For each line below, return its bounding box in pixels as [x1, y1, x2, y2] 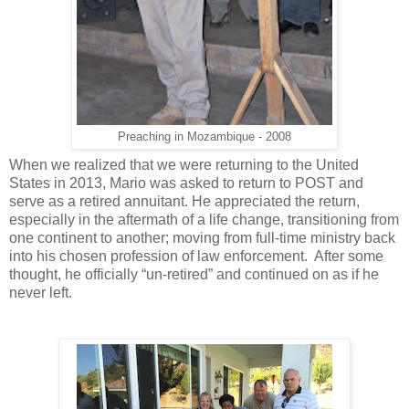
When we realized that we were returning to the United [9, 157, 359, 173]
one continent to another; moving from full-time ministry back [9, 230, 395, 246]
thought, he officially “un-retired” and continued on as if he [9, 267, 379, 283]
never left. [9, 285, 72, 301]
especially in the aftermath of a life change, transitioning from [9, 212, 399, 228]
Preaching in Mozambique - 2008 [118, 130, 291, 143]
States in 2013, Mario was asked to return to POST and [9, 175, 363, 192]
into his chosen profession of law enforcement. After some [9, 248, 383, 265]
